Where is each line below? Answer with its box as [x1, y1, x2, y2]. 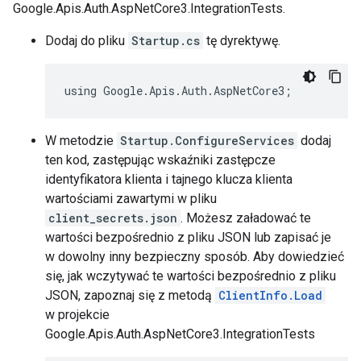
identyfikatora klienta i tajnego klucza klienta [45, 172, 293, 187]
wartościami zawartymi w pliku [45, 191, 217, 206]
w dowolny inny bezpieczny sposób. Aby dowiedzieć [45, 249, 344, 264]
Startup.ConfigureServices [120, 133, 294, 148]
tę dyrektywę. [203, 33, 280, 48]
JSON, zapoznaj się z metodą [45, 288, 215, 303]
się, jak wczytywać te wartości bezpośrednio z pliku [45, 268, 336, 284]
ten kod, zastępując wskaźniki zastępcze [45, 152, 276, 168]
